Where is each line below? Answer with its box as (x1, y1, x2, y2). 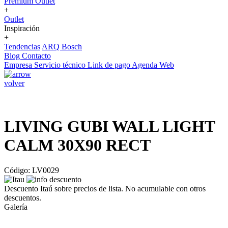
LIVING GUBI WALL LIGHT (4, 117, 215, 136)
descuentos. (4, 193, 41, 202)
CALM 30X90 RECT (4, 136, 151, 155)
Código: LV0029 (4, 165, 59, 175)
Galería (4, 202, 27, 211)
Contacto (22, 51, 51, 60)
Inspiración (4, 24, 40, 33)
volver (4, 79, 24, 88)
